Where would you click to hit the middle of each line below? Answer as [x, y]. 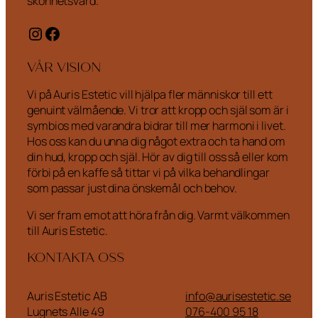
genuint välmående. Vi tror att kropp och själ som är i [158, 110]
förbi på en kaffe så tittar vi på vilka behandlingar [148, 172]
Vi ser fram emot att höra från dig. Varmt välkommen [158, 215]
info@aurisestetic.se [238, 296]
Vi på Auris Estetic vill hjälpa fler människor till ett [150, 94]
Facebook [81, 33]
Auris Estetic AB [67, 296]
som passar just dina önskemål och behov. [132, 188]
